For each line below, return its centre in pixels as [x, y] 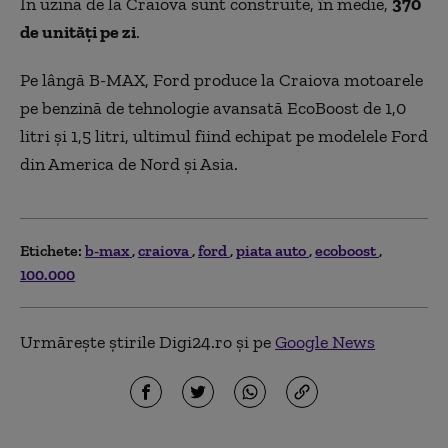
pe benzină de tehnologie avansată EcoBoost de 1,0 [213, 107]
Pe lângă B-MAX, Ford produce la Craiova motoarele [221, 79]
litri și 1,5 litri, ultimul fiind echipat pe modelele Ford [224, 135]
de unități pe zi [78, 31]
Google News [325, 341]
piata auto [272, 250]
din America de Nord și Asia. [131, 163]
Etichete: [51, 250]
